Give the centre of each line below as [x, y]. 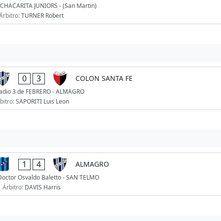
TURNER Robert [43, 16]
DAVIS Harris [42, 187]
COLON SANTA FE [104, 78]
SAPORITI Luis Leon [43, 102]
